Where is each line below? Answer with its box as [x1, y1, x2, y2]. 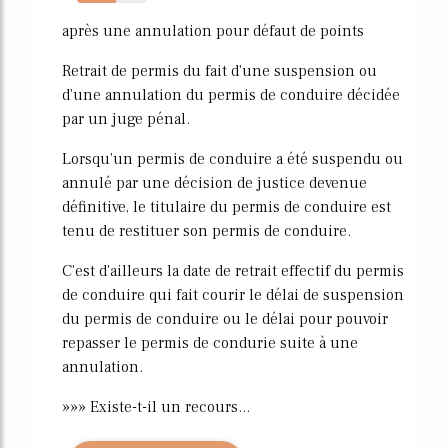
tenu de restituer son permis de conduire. [62, 220, 351, 241]
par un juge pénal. [62, 108, 190, 129]
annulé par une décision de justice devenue [62, 172, 367, 193]
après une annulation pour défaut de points [62, 20, 364, 41]
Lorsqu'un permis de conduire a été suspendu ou [62, 148, 403, 169]
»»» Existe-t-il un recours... [62, 396, 250, 417]
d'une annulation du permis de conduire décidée [62, 84, 400, 105]
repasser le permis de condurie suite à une [62, 332, 358, 353]
